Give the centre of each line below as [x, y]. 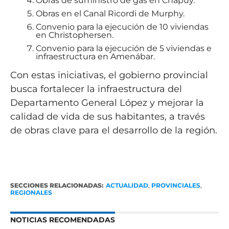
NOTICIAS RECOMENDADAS [62, 220]
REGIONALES [31, 192]
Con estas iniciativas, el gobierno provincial [109, 75]
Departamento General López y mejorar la [107, 102]
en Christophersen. [74, 35]
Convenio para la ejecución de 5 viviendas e [123, 48]
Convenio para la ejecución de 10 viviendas [122, 27]
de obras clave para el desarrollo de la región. [113, 130]
